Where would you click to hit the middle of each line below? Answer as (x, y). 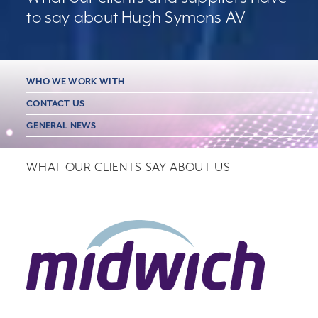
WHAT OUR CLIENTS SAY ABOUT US (128, 167)
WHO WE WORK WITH (75, 81)
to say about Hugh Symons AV (136, 17)
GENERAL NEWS (61, 125)
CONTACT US (55, 103)
